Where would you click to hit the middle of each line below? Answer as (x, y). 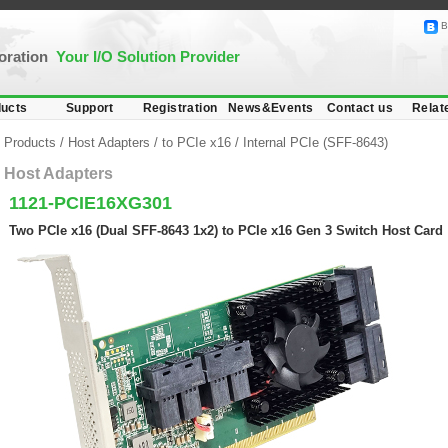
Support (90, 108)
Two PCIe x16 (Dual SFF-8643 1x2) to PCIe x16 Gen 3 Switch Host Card (226, 230)
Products (32, 142)
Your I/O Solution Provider (148, 56)
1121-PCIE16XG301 (90, 203)
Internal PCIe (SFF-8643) (315, 142)
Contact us (360, 108)
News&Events (271, 108)
